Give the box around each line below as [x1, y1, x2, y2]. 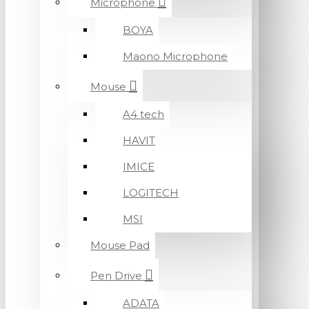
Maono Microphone [123, 50, 228, 63]
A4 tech [123, 108, 164, 121]
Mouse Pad [90, 239, 150, 252]
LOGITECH [123, 186, 179, 199]
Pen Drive [90, 269, 142, 282]
